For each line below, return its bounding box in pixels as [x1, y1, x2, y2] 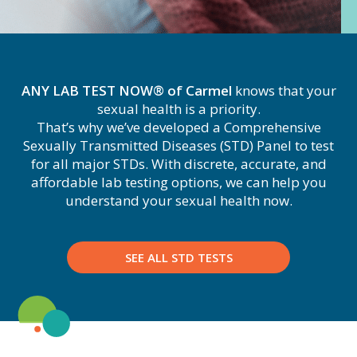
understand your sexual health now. [65, 191, 292, 210]
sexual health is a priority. [96, 100, 261, 118]
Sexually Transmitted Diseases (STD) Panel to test [23, 136, 334, 155]
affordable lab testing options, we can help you [30, 173, 327, 191]
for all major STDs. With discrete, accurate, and [30, 155, 327, 173]
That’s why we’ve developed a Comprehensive [36, 118, 321, 136]
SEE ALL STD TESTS [124, 249, 233, 265]
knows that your [231, 81, 336, 100]
